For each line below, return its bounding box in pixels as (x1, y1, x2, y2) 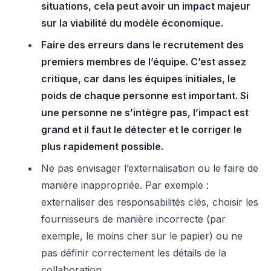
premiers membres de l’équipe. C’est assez (41, 56, 246, 68)
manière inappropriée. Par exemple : (41, 179, 209, 191)
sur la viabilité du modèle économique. (41, 17, 223, 29)
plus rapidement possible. (41, 140, 163, 152)
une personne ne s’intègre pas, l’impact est (41, 106, 249, 119)
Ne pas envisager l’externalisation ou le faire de (41, 162, 258, 174)
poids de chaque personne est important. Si (41, 90, 249, 102)
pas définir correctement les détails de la (41, 247, 226, 259)
